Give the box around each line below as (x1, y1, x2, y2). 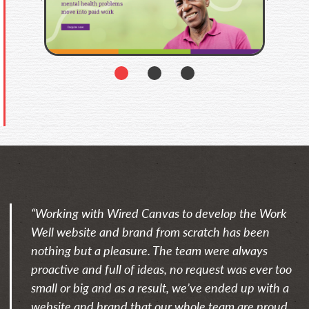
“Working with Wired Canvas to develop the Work (31, 203, 287, 221)
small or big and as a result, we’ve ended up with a (31, 278, 289, 296)
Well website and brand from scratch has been (31, 222, 270, 240)
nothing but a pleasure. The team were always (31, 241, 268, 259)
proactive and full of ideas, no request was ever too (31, 259, 292, 277)
